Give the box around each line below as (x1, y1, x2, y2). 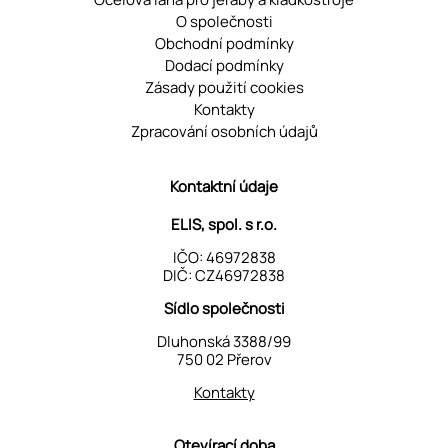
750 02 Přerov (176, 349, 272, 371)
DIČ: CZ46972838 (163, 265, 285, 287)
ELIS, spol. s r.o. (171, 214, 277, 236)
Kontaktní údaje (170, 176, 278, 198)
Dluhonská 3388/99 (157, 331, 291, 353)
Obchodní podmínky (154, 33, 294, 55)
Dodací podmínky (164, 55, 284, 77)
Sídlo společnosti (163, 298, 285, 320)
